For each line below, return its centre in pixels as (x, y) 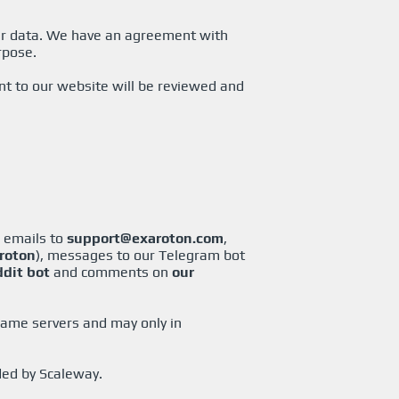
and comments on (111, 272)
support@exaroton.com (145, 238)
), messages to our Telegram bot (140, 255)
